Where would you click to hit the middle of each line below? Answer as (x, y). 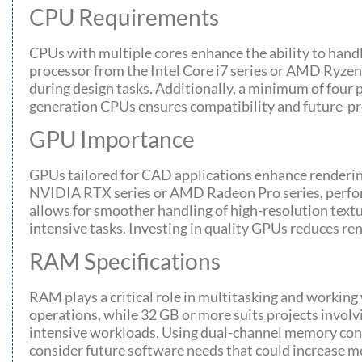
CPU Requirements (124, 17)
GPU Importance (112, 139)
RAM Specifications (125, 261)
